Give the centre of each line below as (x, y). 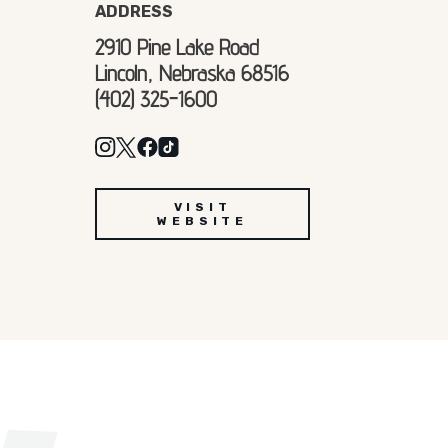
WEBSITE (202, 220)
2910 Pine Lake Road (177, 46)
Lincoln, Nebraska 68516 (192, 72)
